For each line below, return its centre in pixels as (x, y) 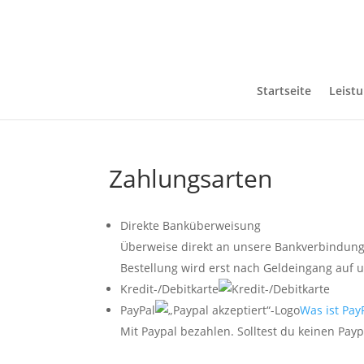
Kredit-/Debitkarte (170, 289)
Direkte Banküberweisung (191, 225)
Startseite (284, 91)
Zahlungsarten (191, 178)
